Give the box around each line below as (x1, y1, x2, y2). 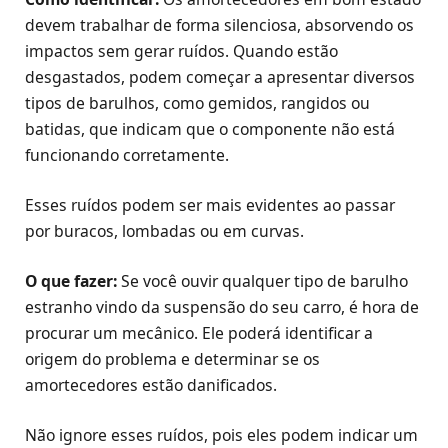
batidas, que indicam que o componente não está (25, 117, 395, 140)
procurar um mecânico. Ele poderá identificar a (25, 322, 373, 345)
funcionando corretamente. (25, 143, 229, 166)
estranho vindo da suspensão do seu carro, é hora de (25, 296, 419, 319)
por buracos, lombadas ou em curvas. (25, 219, 304, 242)
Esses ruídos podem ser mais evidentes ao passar (25, 193, 395, 216)
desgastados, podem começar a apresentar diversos (25, 65, 415, 88)
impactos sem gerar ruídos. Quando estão (25, 39, 338, 62)
